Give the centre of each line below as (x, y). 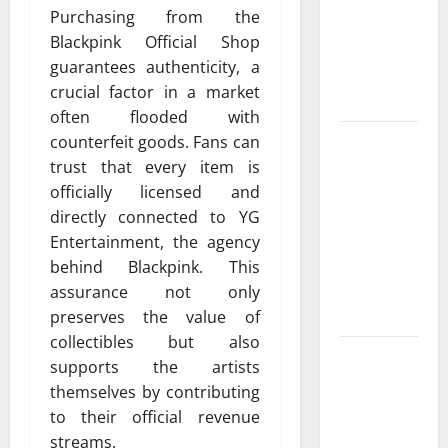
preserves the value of (155, 317)
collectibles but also (155, 342)
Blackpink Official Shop (155, 42)
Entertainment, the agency (155, 242)
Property (368, 191)
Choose (363, 241)
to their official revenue (155, 417)
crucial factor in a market (155, 92)
